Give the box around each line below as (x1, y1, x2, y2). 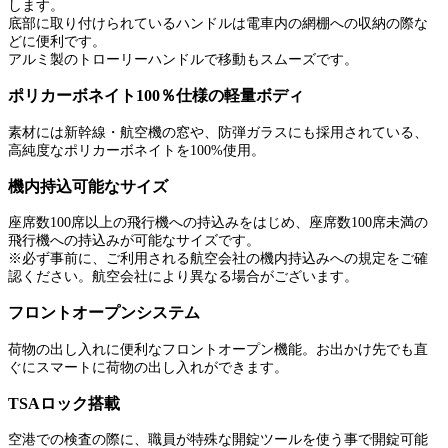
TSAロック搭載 (8, 393, 120, 413)
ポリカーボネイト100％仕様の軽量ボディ (8, 86, 304, 106)
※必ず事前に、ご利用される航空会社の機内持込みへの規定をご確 (8, 251, 428, 267)
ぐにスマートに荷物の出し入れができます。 (8, 359, 288, 375)
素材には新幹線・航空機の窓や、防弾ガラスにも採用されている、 (8, 124, 428, 140)
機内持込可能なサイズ (8, 176, 168, 196)
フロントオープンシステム (8, 303, 200, 323)
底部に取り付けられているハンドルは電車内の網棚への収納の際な (8, 16, 428, 32)
